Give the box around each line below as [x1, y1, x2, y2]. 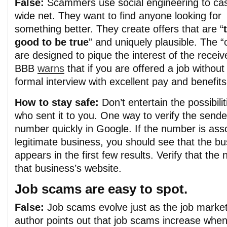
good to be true [15, 36, 89, 48]
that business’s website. [15, 163, 122, 174]
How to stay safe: [15, 97, 99, 108]
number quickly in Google [15, 123, 129, 134]
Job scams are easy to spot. [15, 181, 187, 197]
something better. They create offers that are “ [15, 23, 223, 34]
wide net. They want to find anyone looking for [15, 10, 221, 21]
